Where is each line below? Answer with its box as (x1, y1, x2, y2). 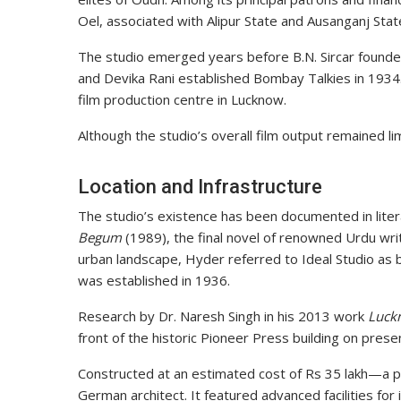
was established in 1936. (78, 271, 230, 290)
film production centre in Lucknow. (78, 90, 286, 109)
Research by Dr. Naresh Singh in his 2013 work (78, 307, 368, 326)
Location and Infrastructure (78, 175, 322, 199)
